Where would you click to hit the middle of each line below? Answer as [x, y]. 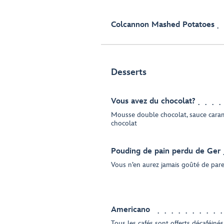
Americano [130, 210]
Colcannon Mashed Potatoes [163, 25]
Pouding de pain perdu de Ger [166, 151]
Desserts [129, 72]
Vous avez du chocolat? [153, 101]
